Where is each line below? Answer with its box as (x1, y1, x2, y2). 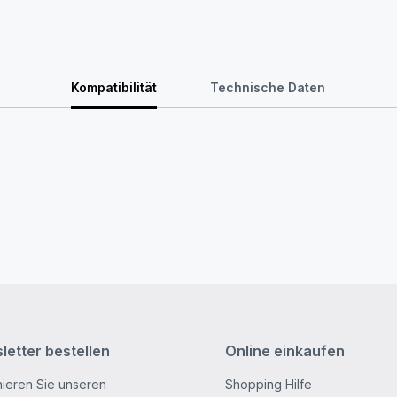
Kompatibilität (71, 80, 158, 95)
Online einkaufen (224, 342, 345, 360)
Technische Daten (210, 80, 326, 95)
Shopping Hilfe (224, 377, 312, 392)
